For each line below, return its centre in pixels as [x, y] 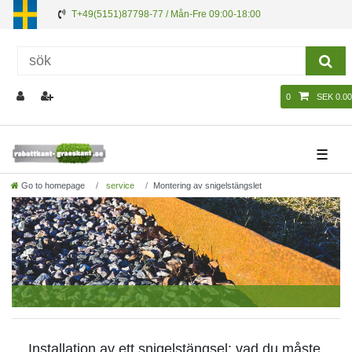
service [119, 185]
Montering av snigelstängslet [207, 185]
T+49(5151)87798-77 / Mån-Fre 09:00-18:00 [166, 14]
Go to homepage [53, 185]
